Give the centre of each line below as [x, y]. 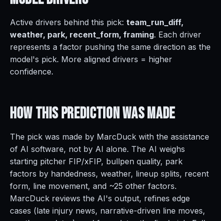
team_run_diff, [155, 22]
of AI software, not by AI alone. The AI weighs [97, 149]
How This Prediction [66, 114]
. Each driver [178, 35]
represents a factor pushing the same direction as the [110, 47]
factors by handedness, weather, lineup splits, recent [109, 174]
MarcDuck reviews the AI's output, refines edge [100, 198]
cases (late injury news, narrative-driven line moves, [108, 211]
